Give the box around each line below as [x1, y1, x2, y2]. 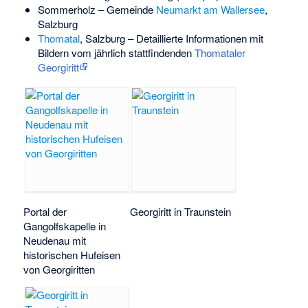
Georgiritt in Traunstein [130, 203, 232, 219]
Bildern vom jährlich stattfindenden [37, 45, 195, 60]
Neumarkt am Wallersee [155, 2, 265, 17]
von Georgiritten [23, 261, 96, 276]
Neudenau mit [23, 232, 87, 247]
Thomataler [194, 45, 245, 60]
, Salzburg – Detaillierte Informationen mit [79, 31, 263, 46]
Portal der [23, 203, 67, 219]
